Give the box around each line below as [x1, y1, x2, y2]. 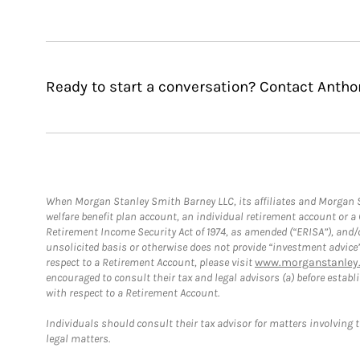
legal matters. [46, 331, 110, 346]
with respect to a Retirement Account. [46, 285, 219, 300]
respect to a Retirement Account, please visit [46, 255, 255, 269]
